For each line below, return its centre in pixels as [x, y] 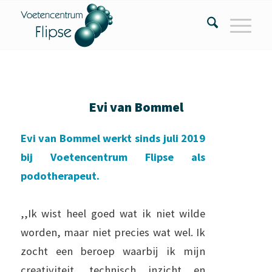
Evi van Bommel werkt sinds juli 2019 [113, 138]
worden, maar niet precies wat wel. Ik [113, 232]
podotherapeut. [60, 176]
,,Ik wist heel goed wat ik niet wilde [113, 213]
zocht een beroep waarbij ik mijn [113, 251]
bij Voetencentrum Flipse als [113, 157]
